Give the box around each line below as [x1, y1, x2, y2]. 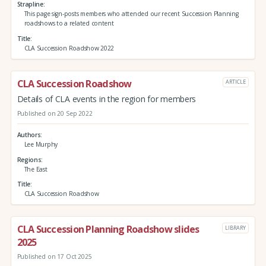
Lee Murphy [24, 140, 58, 148]
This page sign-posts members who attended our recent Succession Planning [24, 9, 239, 18]
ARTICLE [226, 78, 246, 86]
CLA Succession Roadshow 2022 [24, 44, 115, 53]
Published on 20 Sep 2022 [17, 109, 93, 118]
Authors [17, 130, 41, 139]
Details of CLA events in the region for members [17, 93, 197, 104]
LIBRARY [225, 223, 246, 232]
